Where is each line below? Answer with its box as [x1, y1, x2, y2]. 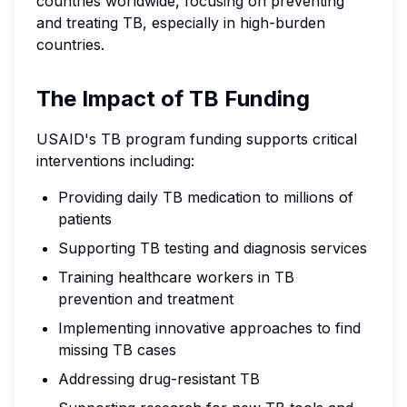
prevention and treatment [58, 290, 233, 308]
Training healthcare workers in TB [58, 268, 294, 286]
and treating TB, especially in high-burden [36, 14, 325, 32]
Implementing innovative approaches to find [58, 319, 361, 337]
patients [58, 210, 112, 228]
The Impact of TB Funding [36, 85, 310, 112]
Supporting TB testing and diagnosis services [58, 239, 367, 257]
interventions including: [36, 152, 194, 170]
